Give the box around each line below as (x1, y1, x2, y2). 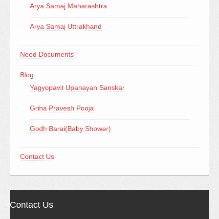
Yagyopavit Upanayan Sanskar (30, 84, 125, 91)
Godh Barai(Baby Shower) (30, 125, 111, 132)
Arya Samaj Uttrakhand (30, 22, 102, 30)
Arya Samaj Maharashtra (30, 2, 107, 10)
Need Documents (20, 50, 74, 58)
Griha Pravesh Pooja (30, 104, 94, 112)
